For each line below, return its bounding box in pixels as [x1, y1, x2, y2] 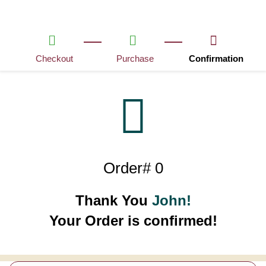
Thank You [75, 192, 152, 208]
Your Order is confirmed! [49, 213, 217, 229]
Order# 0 [103, 159, 163, 177]
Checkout [36, 53, 74, 64]
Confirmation [188, 53, 243, 64]
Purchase [116, 53, 154, 64]
